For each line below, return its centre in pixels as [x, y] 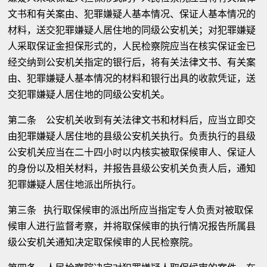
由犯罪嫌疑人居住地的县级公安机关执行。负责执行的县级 [132, 136]
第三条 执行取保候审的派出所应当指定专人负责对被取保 [131, 210]
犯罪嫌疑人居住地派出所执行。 [75, 184]
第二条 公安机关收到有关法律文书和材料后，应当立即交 [132, 120]
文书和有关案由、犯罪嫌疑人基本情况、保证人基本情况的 [132, 14]
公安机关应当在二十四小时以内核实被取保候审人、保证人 [132, 152]
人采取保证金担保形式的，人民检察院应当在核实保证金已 [132, 46]
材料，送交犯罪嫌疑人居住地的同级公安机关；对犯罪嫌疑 [132, 30]
